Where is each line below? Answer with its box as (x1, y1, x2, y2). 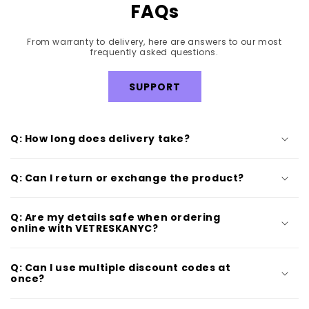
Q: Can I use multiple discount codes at (10, 261, 231, 275)
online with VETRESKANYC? (10, 221, 159, 236)
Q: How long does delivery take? (10, 132, 190, 146)
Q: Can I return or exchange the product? (10, 171, 244, 186)
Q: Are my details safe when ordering (10, 210, 221, 225)
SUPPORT (128, 79, 181, 94)
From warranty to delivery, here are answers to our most (27, 36, 282, 48)
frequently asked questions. (90, 46, 219, 59)
